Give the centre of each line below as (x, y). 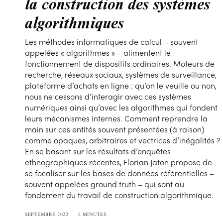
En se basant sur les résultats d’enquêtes (98, 151)
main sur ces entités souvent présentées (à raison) (115, 129)
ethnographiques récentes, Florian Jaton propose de (119, 162)
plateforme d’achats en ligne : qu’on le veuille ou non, (121, 86)
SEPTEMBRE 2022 (47, 215)
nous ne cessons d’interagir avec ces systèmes (108, 97)
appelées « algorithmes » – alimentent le (98, 53)
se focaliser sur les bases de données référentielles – (120, 173)
